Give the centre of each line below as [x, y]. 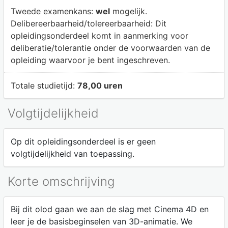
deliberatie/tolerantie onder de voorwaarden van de [110, 48]
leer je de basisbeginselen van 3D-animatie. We [101, 222]
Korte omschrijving [61, 181]
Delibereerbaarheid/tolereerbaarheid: [83, 23]
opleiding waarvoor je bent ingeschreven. [90, 60]
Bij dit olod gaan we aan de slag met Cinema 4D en [109, 209]
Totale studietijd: [44, 86]
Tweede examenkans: [53, 11]
